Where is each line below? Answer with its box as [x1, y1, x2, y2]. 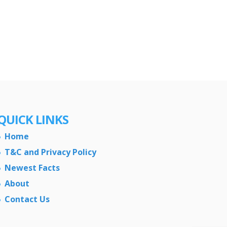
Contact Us [4, 193, 50, 205]
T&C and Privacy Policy [4, 146, 96, 158]
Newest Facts [4, 162, 60, 173]
